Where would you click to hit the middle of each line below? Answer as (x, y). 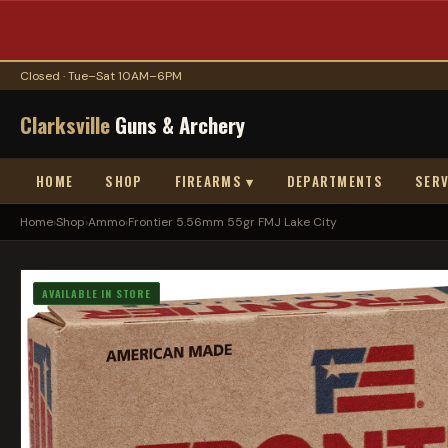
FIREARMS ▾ (214, 181)
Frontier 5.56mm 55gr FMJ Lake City (232, 222)
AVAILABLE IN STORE (96, 293)
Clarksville (65, 124)
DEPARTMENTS (335, 181)
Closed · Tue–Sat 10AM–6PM (101, 76)
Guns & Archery (177, 124)
